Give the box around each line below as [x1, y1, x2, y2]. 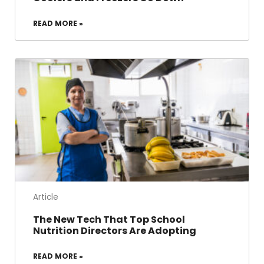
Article [33, 191, 58, 203]
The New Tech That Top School [33, 212, 185, 226]
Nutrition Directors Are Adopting [33, 223, 196, 237]
